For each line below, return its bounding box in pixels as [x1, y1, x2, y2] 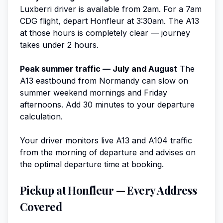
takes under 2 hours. [20, 39, 99, 50]
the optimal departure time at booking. [20, 159, 164, 169]
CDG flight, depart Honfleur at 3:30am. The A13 [20, 15, 199, 26]
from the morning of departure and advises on [20, 147, 196, 157]
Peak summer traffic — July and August [20, 63, 177, 74]
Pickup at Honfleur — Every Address [20, 182, 197, 198]
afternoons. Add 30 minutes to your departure [20, 99, 195, 110]
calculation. [20, 111, 63, 121]
